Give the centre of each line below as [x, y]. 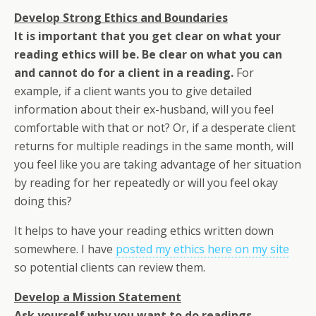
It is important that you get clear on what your [147, 36]
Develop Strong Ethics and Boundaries [121, 18]
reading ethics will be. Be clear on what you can [148, 55]
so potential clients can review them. [110, 268]
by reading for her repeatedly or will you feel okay [146, 183]
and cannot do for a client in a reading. [124, 73]
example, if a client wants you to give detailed [133, 91]
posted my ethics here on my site [202, 249]
